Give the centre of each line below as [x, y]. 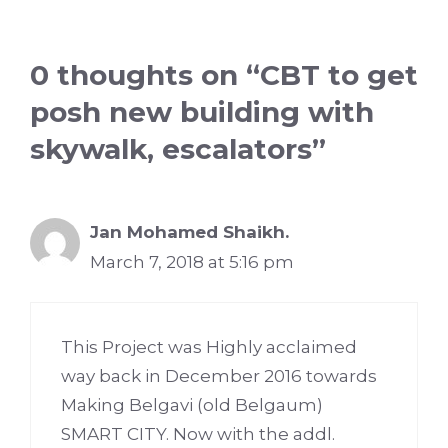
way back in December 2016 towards [219, 376]
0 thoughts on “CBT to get [224, 74]
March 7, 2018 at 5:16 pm [192, 261]
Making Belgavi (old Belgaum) [192, 405]
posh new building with [202, 111]
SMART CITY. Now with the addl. [198, 434]
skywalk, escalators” [178, 148]
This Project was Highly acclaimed [209, 347]
